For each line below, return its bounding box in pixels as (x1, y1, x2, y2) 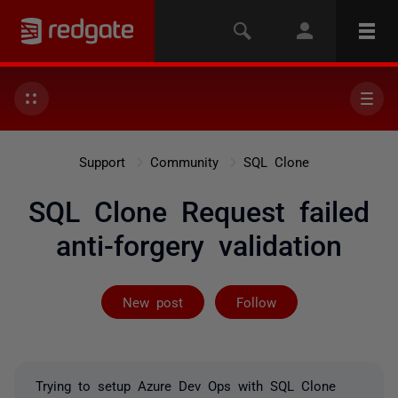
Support (78, 155, 125, 168)
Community (149, 155, 219, 168)
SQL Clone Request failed (28, 195, 370, 224)
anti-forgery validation (56, 229, 342, 258)
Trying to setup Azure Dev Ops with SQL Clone (36, 378, 336, 392)
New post (122, 295, 183, 308)
